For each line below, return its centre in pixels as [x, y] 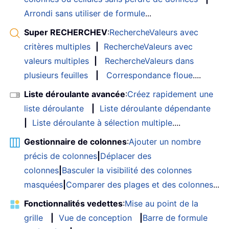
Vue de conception [95, 218]
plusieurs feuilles [56, 75]
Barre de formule [175, 218]
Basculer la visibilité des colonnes [127, 170]
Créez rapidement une [170, 94]
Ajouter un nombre [165, 142]
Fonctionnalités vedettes [73, 204]
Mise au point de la [162, 204]
